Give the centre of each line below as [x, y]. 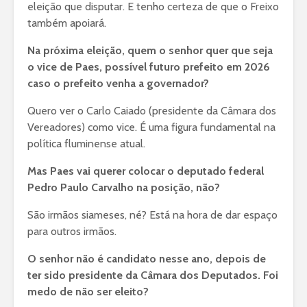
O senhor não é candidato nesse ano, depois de [147, 259]
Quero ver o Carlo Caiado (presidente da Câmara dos [152, 111]
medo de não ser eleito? [88, 292]
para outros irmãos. [72, 232]
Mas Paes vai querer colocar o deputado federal [146, 171]
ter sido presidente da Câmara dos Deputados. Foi [153, 275]
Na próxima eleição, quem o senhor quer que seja [150, 51]
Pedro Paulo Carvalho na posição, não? [124, 188]
